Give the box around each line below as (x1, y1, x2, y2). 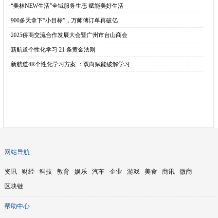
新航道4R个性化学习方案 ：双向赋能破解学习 (10, 61, 130, 68)
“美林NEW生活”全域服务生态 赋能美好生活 (10, 2, 124, 9)
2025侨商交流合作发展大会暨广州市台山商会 (10, 32, 127, 38)
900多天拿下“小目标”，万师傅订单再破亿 (10, 17, 118, 24)
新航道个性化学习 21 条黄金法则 (10, 46, 95, 53)
